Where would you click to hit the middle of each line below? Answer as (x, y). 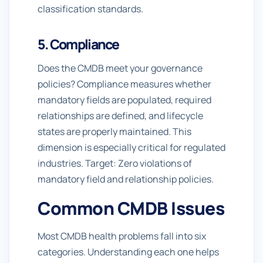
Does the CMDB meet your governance (120, 68)
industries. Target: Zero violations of (115, 163)
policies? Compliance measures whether (124, 84)
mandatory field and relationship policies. (126, 179)
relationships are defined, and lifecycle (120, 116)
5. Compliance (78, 44)
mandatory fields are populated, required (124, 100)
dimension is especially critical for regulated (131, 147)
